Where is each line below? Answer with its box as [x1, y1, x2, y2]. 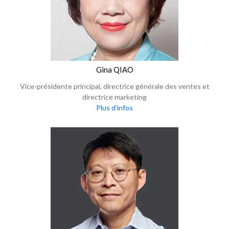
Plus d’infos [96, 103, 133, 112]
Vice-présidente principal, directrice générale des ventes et [19, 82, 210, 90]
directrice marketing [82, 93, 147, 101]
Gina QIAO [96, 65, 133, 74]
